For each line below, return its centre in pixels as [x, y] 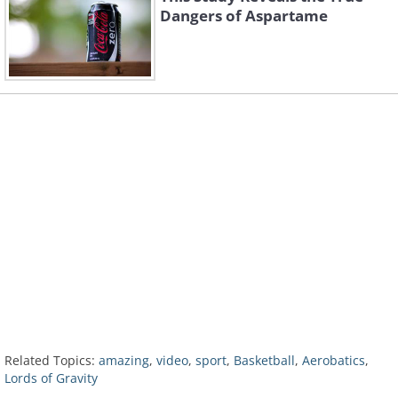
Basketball [264, 361]
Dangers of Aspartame [244, 16]
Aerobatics [334, 361]
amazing [124, 361]
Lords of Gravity [51, 378]
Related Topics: [50, 361]
